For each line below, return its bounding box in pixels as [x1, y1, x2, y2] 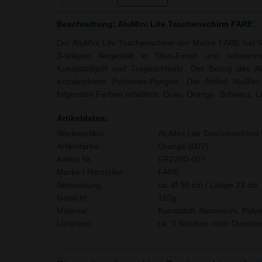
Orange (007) [157, 142, 208, 151]
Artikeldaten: [57, 113, 108, 123]
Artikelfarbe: [57, 142, 101, 151]
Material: [57, 206, 89, 215]
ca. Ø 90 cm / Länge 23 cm [157, 180, 258, 189]
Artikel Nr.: [57, 154, 95, 164]
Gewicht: [57, 193, 89, 202]
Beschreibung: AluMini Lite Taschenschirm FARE [57, 19, 253, 29]
